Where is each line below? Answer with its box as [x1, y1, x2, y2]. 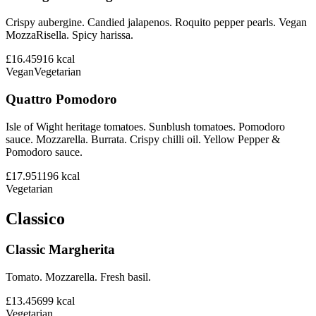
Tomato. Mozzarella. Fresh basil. [6, 271, 151, 284]
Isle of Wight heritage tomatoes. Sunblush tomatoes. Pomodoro [6, 120, 285, 133]
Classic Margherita [6, 242, 115, 257]
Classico [6, 209, 65, 228]
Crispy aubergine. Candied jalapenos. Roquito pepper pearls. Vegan [6, 16, 307, 29]
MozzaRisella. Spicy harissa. [6, 29, 133, 42]
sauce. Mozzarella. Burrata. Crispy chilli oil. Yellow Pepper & [6, 133, 280, 145]
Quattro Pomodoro [6, 91, 117, 107]
